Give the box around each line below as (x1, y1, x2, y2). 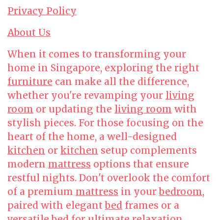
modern (7, 158, 48, 170)
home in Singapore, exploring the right (7, 62, 199, 74)
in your (118, 186, 159, 197)
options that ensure (91, 158, 189, 170)
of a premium (7, 186, 76, 197)
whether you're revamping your (7, 89, 165, 101)
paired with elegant (7, 199, 105, 211)
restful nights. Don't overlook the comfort (7, 172, 210, 184)
